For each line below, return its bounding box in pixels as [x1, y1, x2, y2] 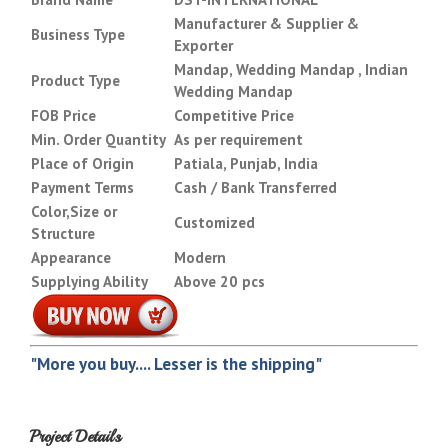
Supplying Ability [31, 272, 148, 291]
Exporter [174, 36, 233, 55]
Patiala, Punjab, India [174, 154, 318, 173]
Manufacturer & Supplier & [174, 14, 359, 33]
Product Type [31, 71, 120, 90]
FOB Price [31, 106, 96, 125]
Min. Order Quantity [31, 130, 166, 149]
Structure [31, 224, 95, 243]
